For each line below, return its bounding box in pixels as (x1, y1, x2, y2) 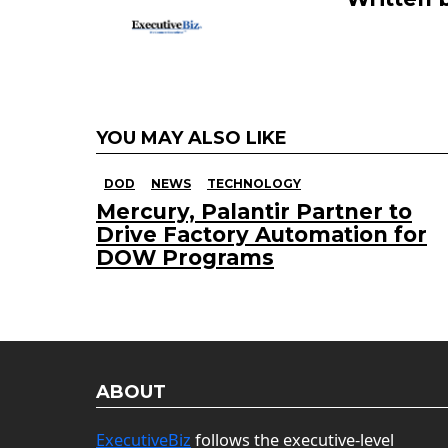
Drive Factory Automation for (96, 222, 427, 248)
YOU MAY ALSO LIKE (96, 127, 287, 150)
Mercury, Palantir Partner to (96, 199, 412, 225)
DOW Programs (96, 245, 274, 271)
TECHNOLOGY (207, 176, 301, 192)
